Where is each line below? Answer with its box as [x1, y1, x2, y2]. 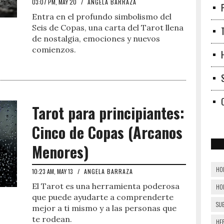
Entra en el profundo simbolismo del [32, 11, 171, 21]
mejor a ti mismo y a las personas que [32, 203, 176, 213]
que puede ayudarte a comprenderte [32, 192, 173, 202]
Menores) [32, 140, 89, 163]
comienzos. [32, 44, 76, 54]
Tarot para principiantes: [32, 101, 184, 124]
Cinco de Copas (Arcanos [32, 121, 182, 143]
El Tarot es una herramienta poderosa [32, 181, 179, 191]
